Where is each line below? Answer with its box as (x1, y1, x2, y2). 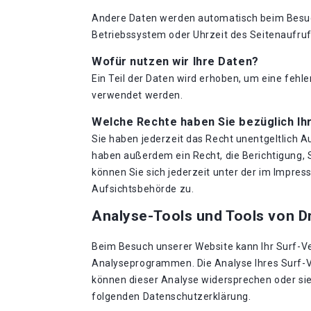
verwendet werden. (92, 90, 183, 101)
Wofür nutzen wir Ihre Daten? (92, 55, 259, 68)
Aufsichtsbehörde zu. (92, 183, 194, 194)
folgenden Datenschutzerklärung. (92, 291, 251, 302)
